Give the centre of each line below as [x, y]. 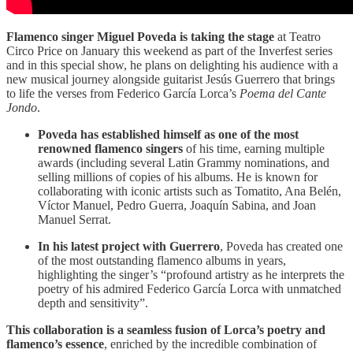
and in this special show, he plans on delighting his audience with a [172, 65]
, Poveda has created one [281, 246]
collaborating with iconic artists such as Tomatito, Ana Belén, [190, 191]
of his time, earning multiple [254, 148]
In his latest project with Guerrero [129, 246]
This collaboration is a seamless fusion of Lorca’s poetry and [166, 329]
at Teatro [297, 36]
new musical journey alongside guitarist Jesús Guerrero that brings [171, 79]
